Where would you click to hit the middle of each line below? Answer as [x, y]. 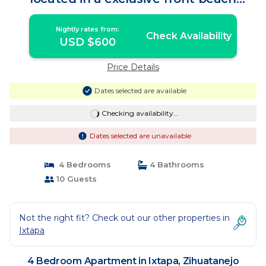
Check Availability [189, 36]
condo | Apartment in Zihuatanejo [133, 11]
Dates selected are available [140, 91]
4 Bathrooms [176, 164]
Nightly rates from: [88, 29]
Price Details [133, 67]
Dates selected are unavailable [140, 136]
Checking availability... [140, 113]
